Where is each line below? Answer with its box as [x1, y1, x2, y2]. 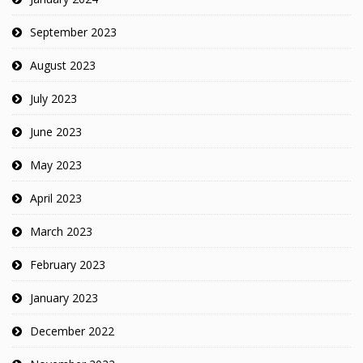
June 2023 [30, 124, 82, 140]
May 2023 [30, 157, 82, 173]
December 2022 [30, 323, 114, 340]
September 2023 [30, 24, 117, 41]
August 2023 [30, 58, 96, 74]
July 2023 [30, 91, 77, 107]
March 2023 [30, 224, 92, 240]
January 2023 [30, 290, 98, 306]
